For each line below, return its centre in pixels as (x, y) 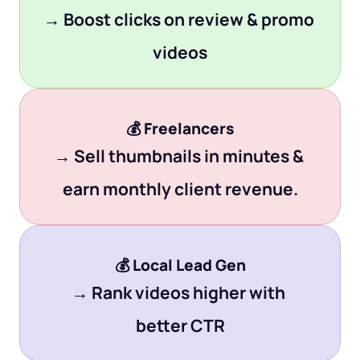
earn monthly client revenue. (180, 189)
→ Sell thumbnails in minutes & (178, 156)
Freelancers (189, 129)
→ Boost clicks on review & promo (178, 19)
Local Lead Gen (189, 265)
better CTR (180, 325)
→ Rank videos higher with (178, 292)
